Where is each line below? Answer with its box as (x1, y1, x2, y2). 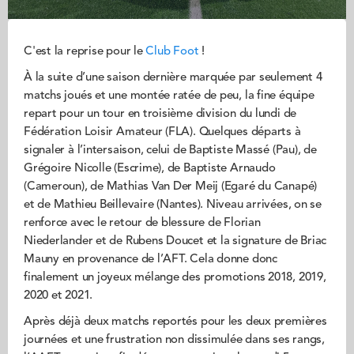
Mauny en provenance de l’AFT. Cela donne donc (24, 254, 277, 265)
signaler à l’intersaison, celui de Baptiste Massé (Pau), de (24, 145, 317, 156)
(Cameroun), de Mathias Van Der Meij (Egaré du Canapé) (24, 181, 318, 193)
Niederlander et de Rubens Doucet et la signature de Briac (24, 235, 327, 247)
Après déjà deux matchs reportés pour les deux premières (24, 316, 327, 328)
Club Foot (145, 46, 199, 58)
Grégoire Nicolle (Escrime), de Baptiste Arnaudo (24, 163, 276, 175)
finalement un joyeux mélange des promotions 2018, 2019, (24, 272, 326, 284)
